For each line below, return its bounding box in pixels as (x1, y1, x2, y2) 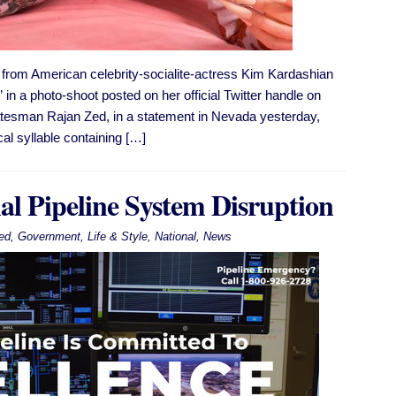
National (154, 230, 196, 244)
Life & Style (87, 230, 148, 244)
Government (17, 230, 80, 244)
